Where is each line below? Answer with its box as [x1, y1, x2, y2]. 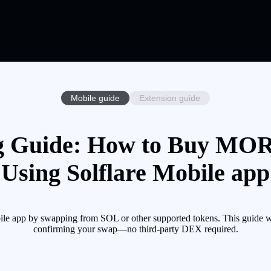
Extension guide [139, 93, 200, 103]
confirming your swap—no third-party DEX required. [33, 224, 238, 235]
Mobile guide [71, 93, 120, 103]
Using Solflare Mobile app [1, 159, 270, 187]
